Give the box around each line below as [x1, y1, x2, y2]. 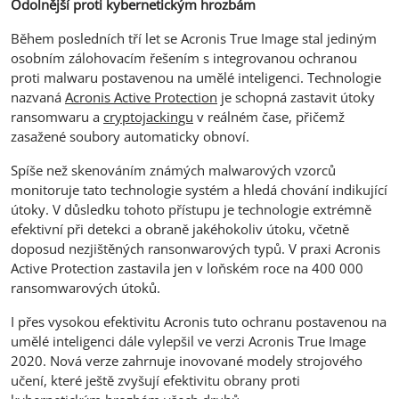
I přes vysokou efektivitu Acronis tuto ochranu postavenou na [11, 312, 387, 330]
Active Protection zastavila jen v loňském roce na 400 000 [11, 258, 363, 277]
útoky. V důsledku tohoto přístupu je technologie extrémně [11, 199, 371, 218]
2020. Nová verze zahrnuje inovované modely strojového [11, 351, 362, 370]
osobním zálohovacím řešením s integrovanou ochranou [11, 48, 357, 67]
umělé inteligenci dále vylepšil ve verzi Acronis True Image [11, 331, 366, 350]
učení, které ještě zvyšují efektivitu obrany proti [11, 370, 300, 389]
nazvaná [11, 87, 65, 106]
